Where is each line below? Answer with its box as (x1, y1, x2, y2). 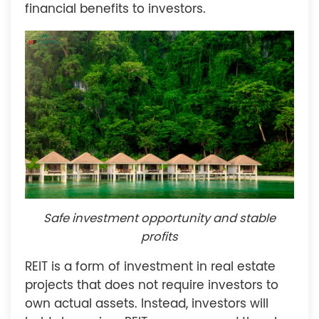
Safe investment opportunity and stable (43, 212, 276, 225)
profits (141, 231, 178, 244)
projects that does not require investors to (25, 279, 278, 292)
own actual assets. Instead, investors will (25, 298, 268, 310)
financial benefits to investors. (25, 3, 206, 16)
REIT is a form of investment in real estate (25, 261, 276, 273)
